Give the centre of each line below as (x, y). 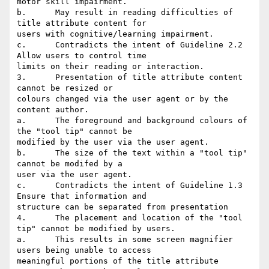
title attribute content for (82, 23)
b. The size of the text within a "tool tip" (22, 153)
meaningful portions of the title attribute (118, 261)
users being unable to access (84, 250)
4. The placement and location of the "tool (22, 218)
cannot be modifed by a (70, 164)
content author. (53, 110)
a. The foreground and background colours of (22, 121)
